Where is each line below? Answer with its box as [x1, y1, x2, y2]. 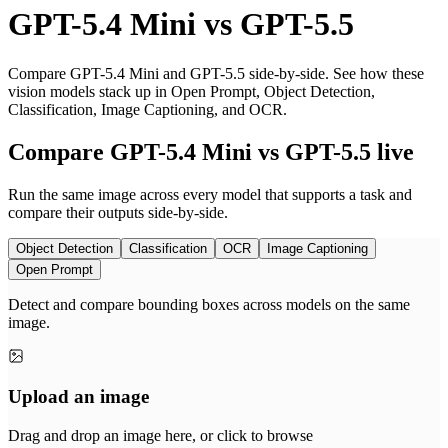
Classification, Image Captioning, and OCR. [8, 100, 287, 118]
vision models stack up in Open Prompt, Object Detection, [8, 82, 375, 100]
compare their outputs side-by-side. [8, 203, 228, 221]
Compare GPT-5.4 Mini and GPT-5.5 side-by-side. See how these [8, 64, 424, 82]
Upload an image [8, 386, 149, 408]
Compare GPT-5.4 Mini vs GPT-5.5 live [8, 138, 414, 165]
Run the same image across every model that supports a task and [8, 185, 412, 203]
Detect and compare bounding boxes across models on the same [8, 295, 410, 313]
